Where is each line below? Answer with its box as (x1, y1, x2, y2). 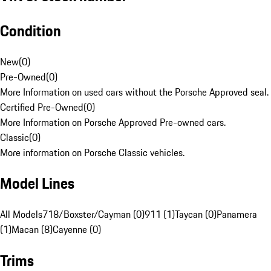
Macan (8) (11, 222, 53, 237)
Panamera (217, 207, 257, 222)
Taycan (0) (175, 207, 217, 222)
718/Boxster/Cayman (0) (42, 207, 145, 222)
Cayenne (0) (53, 222, 101, 237)
